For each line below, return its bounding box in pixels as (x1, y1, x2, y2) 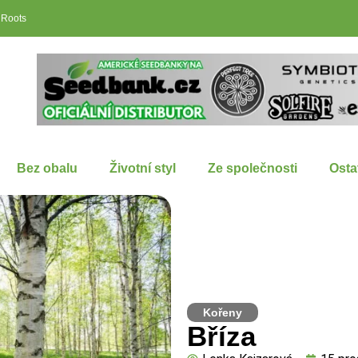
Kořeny (203, 305, 242, 319)
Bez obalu (17, 161, 78, 175)
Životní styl (109, 161, 176, 175)
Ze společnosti (208, 161, 297, 175)
